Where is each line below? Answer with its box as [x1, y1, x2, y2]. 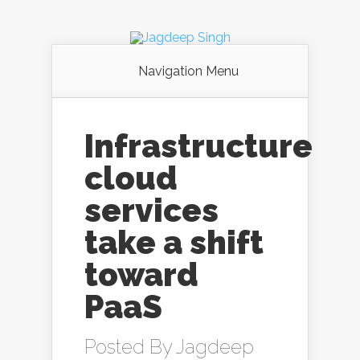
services [84, 191, 219, 229]
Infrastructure [84, 127, 313, 165]
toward [84, 256, 198, 293]
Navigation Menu [137, 63, 239, 79]
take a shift [84, 223, 264, 261]
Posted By [84, 335, 176, 358]
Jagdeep [176, 335, 254, 358]
